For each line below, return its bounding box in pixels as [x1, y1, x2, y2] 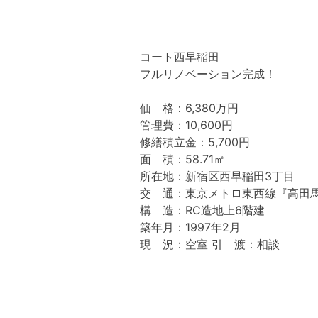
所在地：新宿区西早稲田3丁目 [140, 168, 295, 183]
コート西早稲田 [140, 49, 220, 64]
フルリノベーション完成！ [140, 66, 277, 81]
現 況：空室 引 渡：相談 [140, 236, 280, 251]
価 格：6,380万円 [140, 100, 239, 115]
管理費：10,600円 [140, 117, 234, 132]
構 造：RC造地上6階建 [140, 202, 265, 217]
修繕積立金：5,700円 [140, 134, 251, 149]
